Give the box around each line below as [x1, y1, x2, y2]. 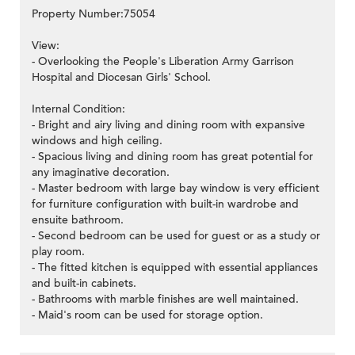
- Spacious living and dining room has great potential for [32, 149, 313, 165]
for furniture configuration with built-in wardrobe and [32, 197, 299, 212]
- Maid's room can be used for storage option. [32, 307, 263, 323]
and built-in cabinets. [32, 276, 136, 292]
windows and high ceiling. [32, 133, 162, 149]
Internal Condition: [32, 101, 125, 117]
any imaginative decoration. [32, 165, 170, 181]
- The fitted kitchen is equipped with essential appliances [32, 260, 318, 276]
